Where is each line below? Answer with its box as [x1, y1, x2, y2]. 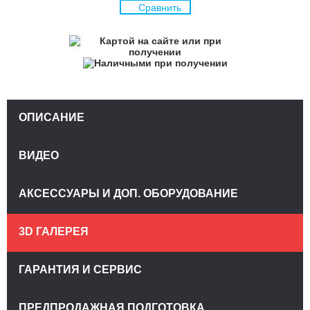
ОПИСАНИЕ [19, 111, 85, 123]
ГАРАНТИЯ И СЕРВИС [19, 263, 143, 275]
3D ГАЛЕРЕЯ [19, 225, 89, 237]
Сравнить [138, 1, 181, 13]
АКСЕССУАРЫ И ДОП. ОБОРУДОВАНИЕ [19, 187, 239, 199]
